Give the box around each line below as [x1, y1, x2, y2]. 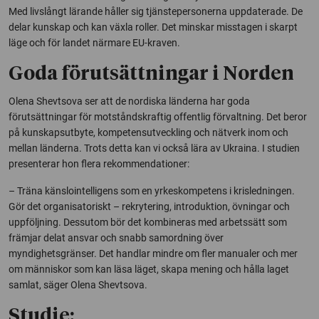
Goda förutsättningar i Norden [9, 64, 294, 84]
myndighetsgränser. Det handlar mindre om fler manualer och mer [9, 247, 298, 259]
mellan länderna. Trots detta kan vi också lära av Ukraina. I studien [9, 142, 300, 154]
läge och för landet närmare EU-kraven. [9, 36, 180, 48]
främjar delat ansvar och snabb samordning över [9, 231, 224, 244]
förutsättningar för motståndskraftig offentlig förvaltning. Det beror [9, 110, 307, 122]
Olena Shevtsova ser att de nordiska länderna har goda [9, 95, 250, 107]
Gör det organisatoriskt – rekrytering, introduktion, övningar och [9, 200, 290, 212]
